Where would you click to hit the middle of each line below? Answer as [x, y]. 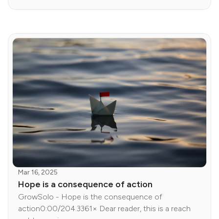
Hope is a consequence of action [85, 185]
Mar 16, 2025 [38, 173]
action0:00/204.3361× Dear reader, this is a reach [104, 209]
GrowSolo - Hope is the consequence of [90, 197]
